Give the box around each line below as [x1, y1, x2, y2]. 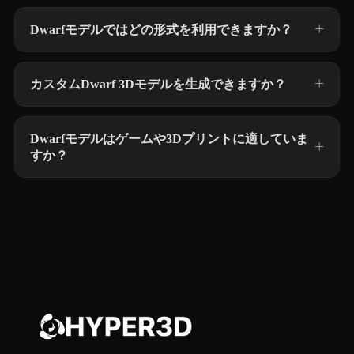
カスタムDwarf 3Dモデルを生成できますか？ [30, 77, 286, 91]
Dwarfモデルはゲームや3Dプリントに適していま [30, 132, 308, 145]
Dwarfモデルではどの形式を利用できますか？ [30, 23, 292, 36]
